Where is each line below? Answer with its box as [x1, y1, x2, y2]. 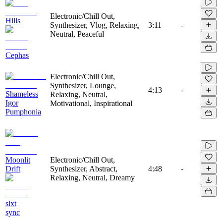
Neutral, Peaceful [50, 29, 104, 38]
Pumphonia [5, 107, 41, 116]
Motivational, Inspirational [50, 99, 132, 108]
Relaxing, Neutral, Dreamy [50, 173, 135, 182]
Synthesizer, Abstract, [50, 164, 117, 173]
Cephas [5, 51, 29, 59]
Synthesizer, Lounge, [50, 81, 116, 90]
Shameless [5, 89, 38, 98]
